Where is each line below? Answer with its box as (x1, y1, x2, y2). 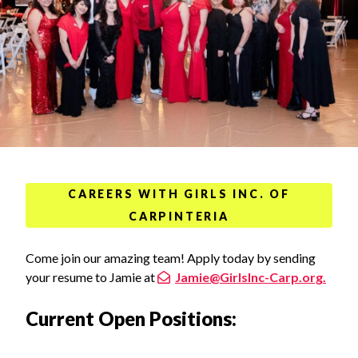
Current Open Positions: (26, 306, 237, 330)
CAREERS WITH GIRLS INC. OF (68, 187, 290, 201)
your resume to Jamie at (26, 269, 157, 285)
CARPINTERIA (129, 209, 229, 224)
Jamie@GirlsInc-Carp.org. (175, 269, 326, 285)
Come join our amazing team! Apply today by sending (26, 250, 316, 266)
